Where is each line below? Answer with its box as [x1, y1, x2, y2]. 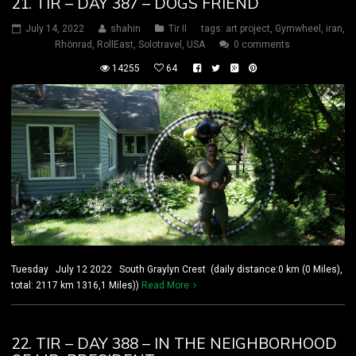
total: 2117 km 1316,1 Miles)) [11, 279, 141, 291]
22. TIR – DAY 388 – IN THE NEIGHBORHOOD [11, 333, 337, 353]
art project [225, 23, 270, 35]
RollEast [96, 39, 133, 51]
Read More [141, 279, 189, 291]
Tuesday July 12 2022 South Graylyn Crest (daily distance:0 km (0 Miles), [11, 263, 342, 275]
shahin [110, 23, 141, 35]
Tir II [168, 23, 187, 35]
